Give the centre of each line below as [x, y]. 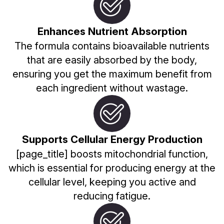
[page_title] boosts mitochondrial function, [112, 154]
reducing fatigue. [112, 196]
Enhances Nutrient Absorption [112, 31]
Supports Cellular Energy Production [112, 139]
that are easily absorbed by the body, [112, 60]
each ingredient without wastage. [112, 88]
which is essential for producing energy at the [112, 168]
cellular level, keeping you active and [112, 182]
